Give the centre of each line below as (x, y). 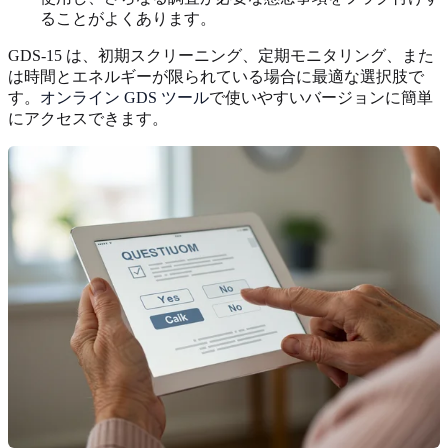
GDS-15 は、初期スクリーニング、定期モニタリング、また (221, 55)
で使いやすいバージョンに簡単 (321, 97)
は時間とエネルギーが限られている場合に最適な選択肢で (216, 76)
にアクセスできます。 (88, 118)
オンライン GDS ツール (124, 97)
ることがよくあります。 (128, 18)
